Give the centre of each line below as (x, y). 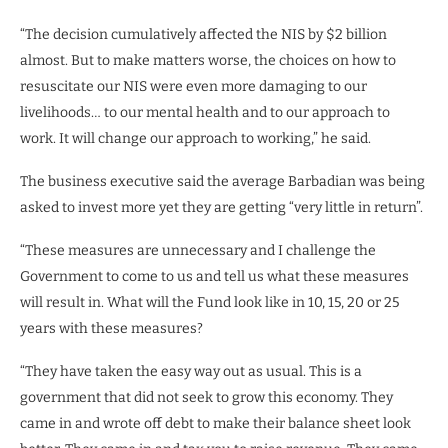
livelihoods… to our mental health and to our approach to (205, 112)
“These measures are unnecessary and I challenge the (198, 250)
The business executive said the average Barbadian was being (222, 181)
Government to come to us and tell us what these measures (214, 276)
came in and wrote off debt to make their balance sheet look (215, 423)
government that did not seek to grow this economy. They (206, 397)
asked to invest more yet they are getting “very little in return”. (221, 207)
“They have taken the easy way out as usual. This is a (191, 371)
